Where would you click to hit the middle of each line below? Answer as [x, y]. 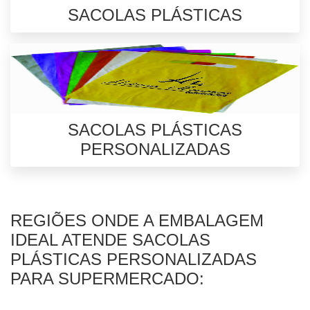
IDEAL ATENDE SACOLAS [110, 240]
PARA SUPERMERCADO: [107, 279]
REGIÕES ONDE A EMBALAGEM [137, 220]
